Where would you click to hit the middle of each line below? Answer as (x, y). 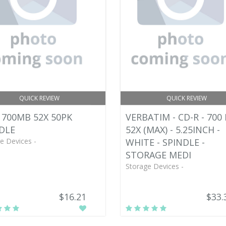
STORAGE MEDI (158, 155)
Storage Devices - (154, 166)
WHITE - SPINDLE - (165, 142)
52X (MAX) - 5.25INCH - (173, 130)
